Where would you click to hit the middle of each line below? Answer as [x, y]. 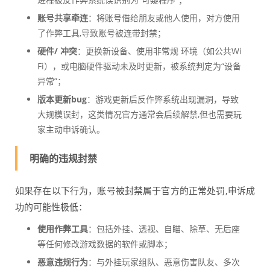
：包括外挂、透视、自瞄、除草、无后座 [164, 229]
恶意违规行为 [62, 262]
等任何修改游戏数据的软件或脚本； [105, 244]
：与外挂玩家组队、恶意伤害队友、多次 [164, 262]
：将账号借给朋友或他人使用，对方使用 [164, 18]
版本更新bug [62, 99]
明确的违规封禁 [63, 159]
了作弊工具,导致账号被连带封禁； [101, 33]
